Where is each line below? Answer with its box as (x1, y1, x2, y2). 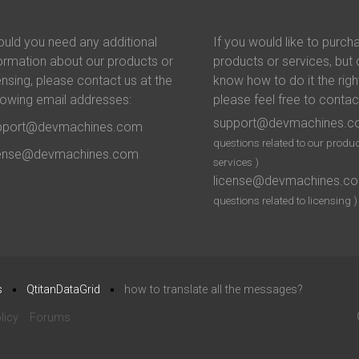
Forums (30, 311, 71, 324)
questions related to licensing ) (213, 194, 357, 207)
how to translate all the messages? (124, 283, 303, 296)
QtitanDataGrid (26, 283, 100, 296)
